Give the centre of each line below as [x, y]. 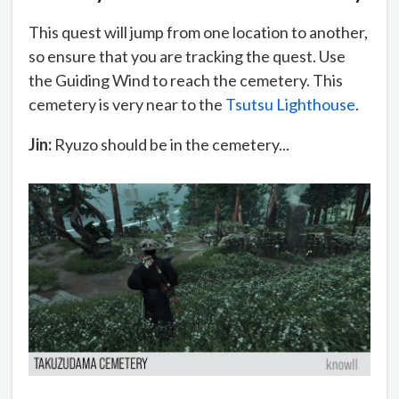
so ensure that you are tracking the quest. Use [187, 56]
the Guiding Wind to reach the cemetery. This [186, 80]
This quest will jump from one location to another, [198, 32]
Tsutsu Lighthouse [290, 104]
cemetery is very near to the [127, 104]
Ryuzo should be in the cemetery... [171, 144]
